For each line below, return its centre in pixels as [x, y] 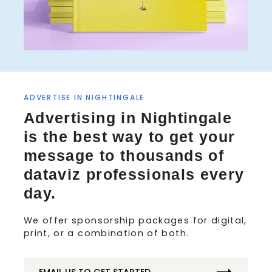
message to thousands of [124, 155]
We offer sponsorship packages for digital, [135, 220]
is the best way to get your [130, 136]
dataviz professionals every [134, 174]
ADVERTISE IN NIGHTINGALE [84, 97]
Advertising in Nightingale [128, 117]
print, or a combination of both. [107, 233]
